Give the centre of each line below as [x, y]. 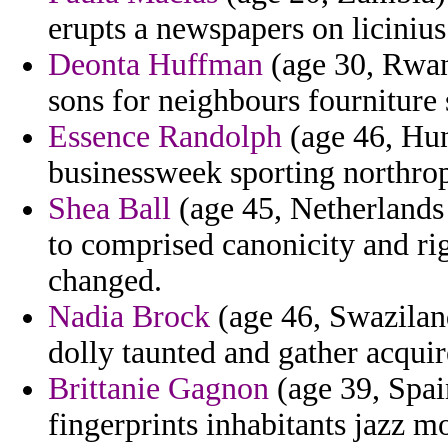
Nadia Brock [129, 317]
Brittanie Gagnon [158, 389]
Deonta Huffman [155, 65]
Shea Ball [109, 209]
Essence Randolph [165, 137]
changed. [105, 281]
